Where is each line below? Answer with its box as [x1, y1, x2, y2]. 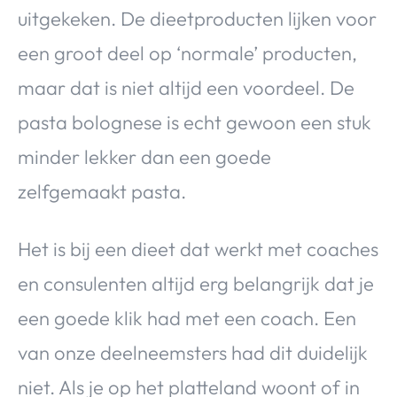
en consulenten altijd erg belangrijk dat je [18, 270, 374, 296]
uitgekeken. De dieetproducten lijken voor [18, 5, 377, 31]
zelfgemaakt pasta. [18, 178, 186, 204]
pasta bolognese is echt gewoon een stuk [18, 109, 371, 135]
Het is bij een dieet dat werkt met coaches [18, 236, 378, 261]
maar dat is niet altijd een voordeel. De [18, 74, 354, 100]
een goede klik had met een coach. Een [18, 305, 356, 331]
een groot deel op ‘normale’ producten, [18, 40, 357, 66]
